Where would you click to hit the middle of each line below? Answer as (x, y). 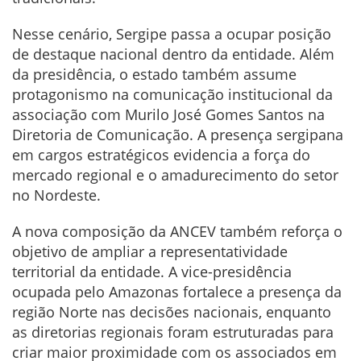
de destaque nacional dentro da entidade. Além (173, 54)
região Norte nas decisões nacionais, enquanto (172, 311)
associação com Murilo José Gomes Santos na (168, 114)
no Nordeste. (56, 195)
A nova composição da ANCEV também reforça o (177, 231)
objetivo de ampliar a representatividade (150, 251)
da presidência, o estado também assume (154, 74)
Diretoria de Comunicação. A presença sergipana (178, 134)
